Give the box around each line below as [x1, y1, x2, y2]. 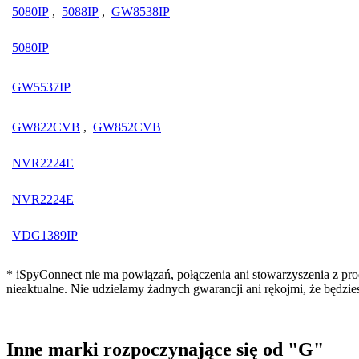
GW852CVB [93, 119, 161, 134]
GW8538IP [111, 4, 170, 18]
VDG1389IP [12, 228, 78, 242]
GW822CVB [12, 119, 80, 134]
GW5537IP [12, 79, 71, 94]
